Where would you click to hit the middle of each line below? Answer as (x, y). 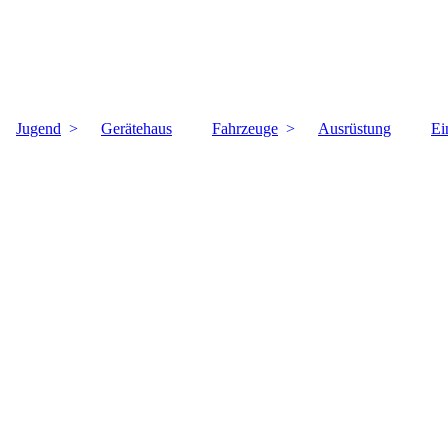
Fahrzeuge (245, 128)
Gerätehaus (136, 128)
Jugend (38, 128)
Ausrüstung (354, 128)
